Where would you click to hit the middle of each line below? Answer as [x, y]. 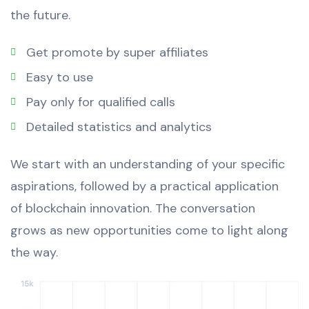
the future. [40, 16]
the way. [34, 253]
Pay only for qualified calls [100, 102]
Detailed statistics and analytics [119, 127]
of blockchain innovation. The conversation [133, 209]
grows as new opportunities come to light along [149, 231]
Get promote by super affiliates [117, 53]
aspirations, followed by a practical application [144, 187]
